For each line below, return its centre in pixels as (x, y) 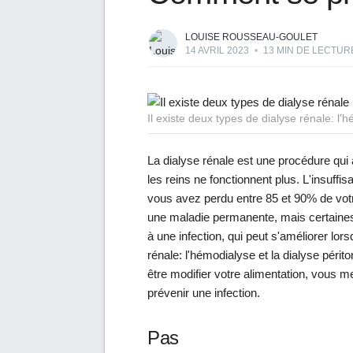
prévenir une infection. (204, 293)
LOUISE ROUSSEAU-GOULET (251, 37)
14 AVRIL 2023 (217, 50)
